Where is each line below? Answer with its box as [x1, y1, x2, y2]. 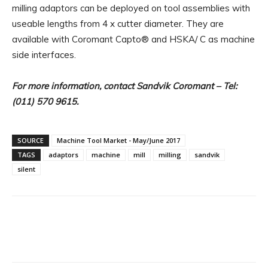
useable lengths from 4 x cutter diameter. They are [12, 17, 224, 29]
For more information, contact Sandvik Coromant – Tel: [12, 80, 237, 92]
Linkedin [169, 232, 197, 242]
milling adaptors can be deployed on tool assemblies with [12, 2, 250, 14]
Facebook [40, 232, 71, 242]
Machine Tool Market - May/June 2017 [57, 135, 180, 145]
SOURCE [17, 135, 44, 145]
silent [17, 164, 35, 173]
